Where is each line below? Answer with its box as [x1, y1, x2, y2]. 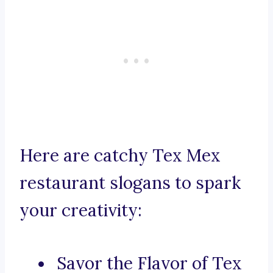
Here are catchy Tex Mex [19, 144, 221, 167]
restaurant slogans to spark [19, 172, 241, 194]
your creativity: [19, 199, 142, 222]
